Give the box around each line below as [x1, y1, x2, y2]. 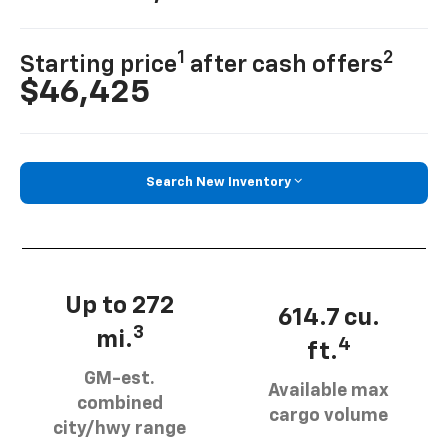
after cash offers [185, 53, 384, 78]
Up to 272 [65, 293, 174, 318]
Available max [268, 382, 389, 401]
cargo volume [269, 407, 388, 426]
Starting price [20, 53, 178, 78]
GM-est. [84, 369, 155, 388]
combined [76, 394, 163, 413]
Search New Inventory [146, 175, 291, 189]
